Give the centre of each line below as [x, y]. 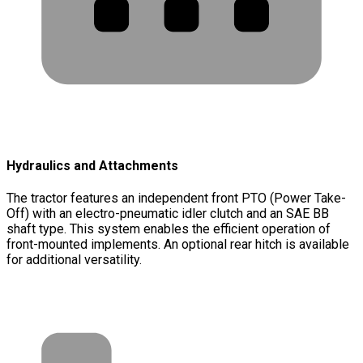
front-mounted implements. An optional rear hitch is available [178, 244]
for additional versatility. [74, 259]
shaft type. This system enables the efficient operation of [169, 228]
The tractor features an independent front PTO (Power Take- [176, 198]
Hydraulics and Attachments [92, 165]
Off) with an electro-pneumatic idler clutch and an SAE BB [168, 213]
